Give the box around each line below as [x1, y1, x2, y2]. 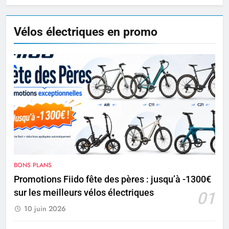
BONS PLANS [14, 160, 52, 170]
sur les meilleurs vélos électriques [14, 187, 154, 198]
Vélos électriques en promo [14, 24, 157, 39]
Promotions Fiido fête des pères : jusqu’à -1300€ [14, 174, 211, 185]
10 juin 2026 [24, 203, 66, 214]
